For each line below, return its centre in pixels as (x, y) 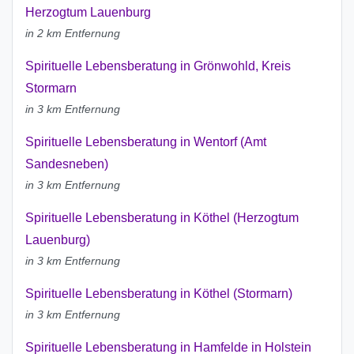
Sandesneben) (67, 164)
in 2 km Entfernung (73, 34)
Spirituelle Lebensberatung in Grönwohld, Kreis (158, 66)
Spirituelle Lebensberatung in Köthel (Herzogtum (162, 218)
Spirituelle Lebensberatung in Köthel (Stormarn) (159, 294)
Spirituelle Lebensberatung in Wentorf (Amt (146, 142)
